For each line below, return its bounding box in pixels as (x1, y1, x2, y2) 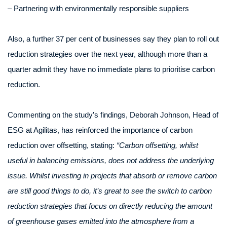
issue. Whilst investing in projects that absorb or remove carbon (8, 171, 217, 180)
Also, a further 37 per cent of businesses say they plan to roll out (8, 34, 219, 43)
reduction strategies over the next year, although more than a (8, 50, 207, 58)
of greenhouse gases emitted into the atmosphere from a (8, 217, 194, 225)
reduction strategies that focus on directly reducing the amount (8, 202, 212, 210)
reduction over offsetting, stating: (8, 141, 117, 149)
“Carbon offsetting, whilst (117, 141, 198, 149)
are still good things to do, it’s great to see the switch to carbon (8, 186, 212, 195)
